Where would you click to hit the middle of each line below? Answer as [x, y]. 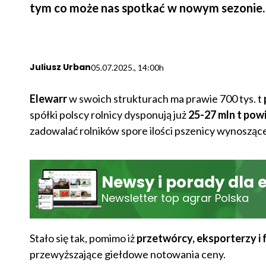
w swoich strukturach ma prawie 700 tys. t [166, 98]
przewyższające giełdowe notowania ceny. [127, 254]
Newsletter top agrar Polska [175, 198]
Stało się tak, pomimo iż [82, 238]
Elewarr [49, 98]
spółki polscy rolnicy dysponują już [109, 114]
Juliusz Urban [60, 67]
